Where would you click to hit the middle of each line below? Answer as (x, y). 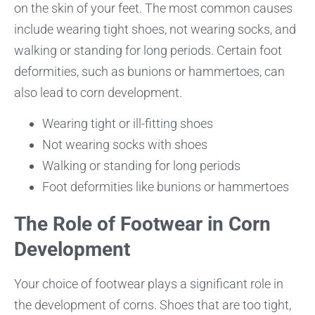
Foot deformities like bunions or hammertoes (166, 186)
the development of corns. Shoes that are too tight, (153, 304)
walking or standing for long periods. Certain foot (148, 50)
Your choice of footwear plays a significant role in (149, 283)
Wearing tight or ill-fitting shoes (128, 123)
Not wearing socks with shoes (125, 144)
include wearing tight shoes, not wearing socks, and (155, 29)
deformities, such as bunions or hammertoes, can (149, 71)
